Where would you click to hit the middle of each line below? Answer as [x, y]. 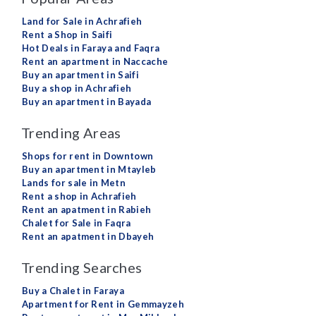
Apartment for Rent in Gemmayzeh [103, 304]
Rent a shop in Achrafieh [79, 196]
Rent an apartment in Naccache [95, 62]
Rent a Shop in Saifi [67, 35]
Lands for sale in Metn [74, 183]
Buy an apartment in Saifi [80, 75]
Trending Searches [82, 268]
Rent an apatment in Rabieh [87, 210]
